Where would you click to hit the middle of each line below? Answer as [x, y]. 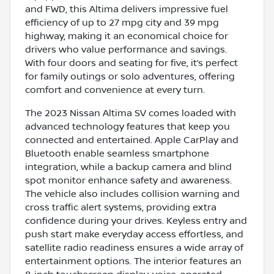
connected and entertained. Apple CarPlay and [132, 140]
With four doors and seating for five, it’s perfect [131, 63]
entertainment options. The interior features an [133, 261]
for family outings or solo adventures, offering [130, 76]
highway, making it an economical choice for [127, 36]
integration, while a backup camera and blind [128, 167]
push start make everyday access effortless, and [134, 234]
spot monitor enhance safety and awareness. [128, 180]
